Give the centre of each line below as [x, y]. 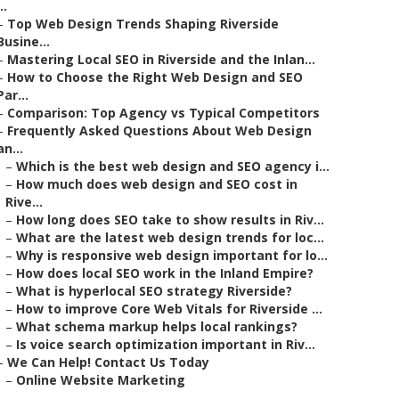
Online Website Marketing [101, 380]
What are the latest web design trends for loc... [170, 237]
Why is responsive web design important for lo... [172, 255]
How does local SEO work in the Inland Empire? [165, 273]
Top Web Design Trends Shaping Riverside [143, 24]
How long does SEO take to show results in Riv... [170, 220]
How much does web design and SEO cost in [157, 184]
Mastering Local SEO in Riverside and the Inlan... [161, 59]
